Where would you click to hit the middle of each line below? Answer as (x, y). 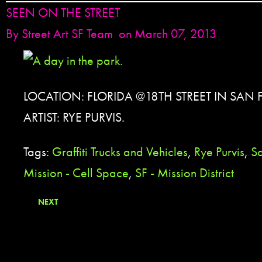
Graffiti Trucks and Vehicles (120, 151)
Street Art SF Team (67, 34)
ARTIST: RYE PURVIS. (74, 117)
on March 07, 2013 (168, 34)
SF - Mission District (185, 173)
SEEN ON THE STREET (63, 13)
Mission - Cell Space (76, 173)
